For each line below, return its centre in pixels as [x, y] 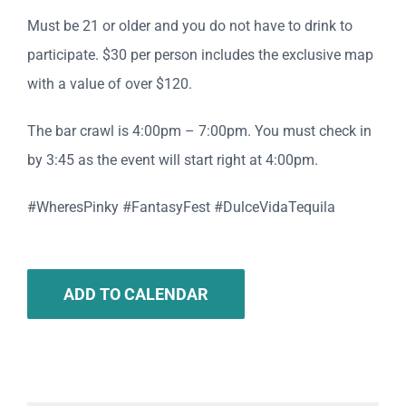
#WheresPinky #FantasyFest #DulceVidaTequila [181, 208]
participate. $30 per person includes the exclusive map [200, 55]
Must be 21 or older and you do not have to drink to [190, 26]
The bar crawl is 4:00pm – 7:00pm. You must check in [199, 131]
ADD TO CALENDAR [136, 295]
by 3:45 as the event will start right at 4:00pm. [173, 160]
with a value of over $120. [110, 84]
